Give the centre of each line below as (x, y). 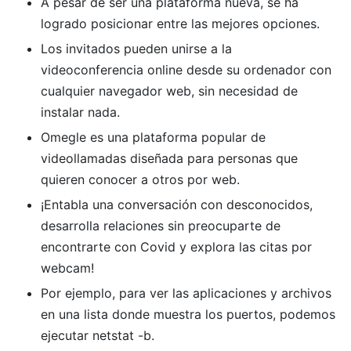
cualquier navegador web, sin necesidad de (169, 90)
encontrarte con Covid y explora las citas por (176, 246)
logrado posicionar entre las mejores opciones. (180, 23)
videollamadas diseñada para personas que (169, 158)
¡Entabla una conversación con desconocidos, (176, 204)
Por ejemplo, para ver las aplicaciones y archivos (188, 293)
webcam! (67, 268)
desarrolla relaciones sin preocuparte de (160, 225)
